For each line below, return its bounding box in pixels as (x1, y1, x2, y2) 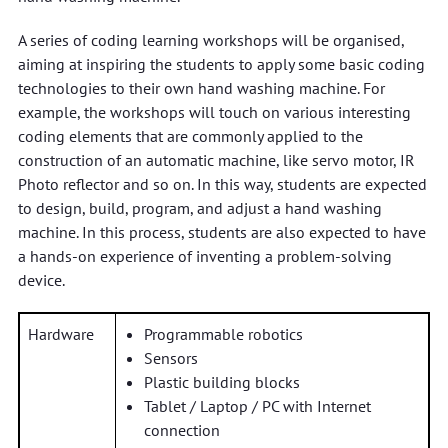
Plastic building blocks (143, 372, 300, 392)
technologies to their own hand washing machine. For (17, 78, 385, 98)
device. (17, 270, 65, 290)
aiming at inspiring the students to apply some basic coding (17, 54, 425, 74)
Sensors (143, 348, 198, 368)
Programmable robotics (143, 324, 303, 344)
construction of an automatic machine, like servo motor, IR (17, 150, 415, 170)
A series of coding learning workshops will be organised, (17, 30, 404, 50)
